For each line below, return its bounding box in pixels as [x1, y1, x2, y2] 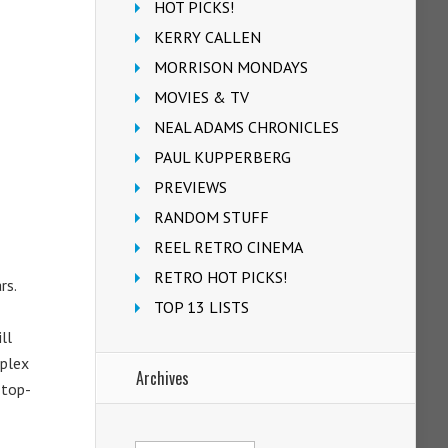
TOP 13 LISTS [154, 297, 249, 317]
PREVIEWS [154, 177, 227, 197]
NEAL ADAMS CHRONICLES [154, 117, 339, 137]
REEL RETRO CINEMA [154, 237, 303, 257]
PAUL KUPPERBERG [154, 147, 291, 167]
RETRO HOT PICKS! [154, 267, 287, 287]
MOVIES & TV [154, 87, 249, 107]
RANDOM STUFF [154, 207, 269, 227]
